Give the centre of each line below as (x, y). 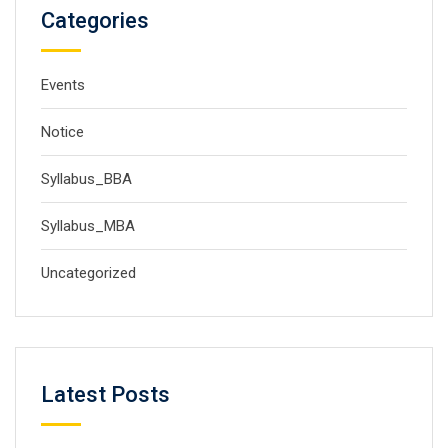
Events (63, 85)
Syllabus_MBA (88, 226)
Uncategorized (88, 273)
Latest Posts (105, 394)
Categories (95, 20)
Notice (62, 132)
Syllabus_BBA (86, 179)
